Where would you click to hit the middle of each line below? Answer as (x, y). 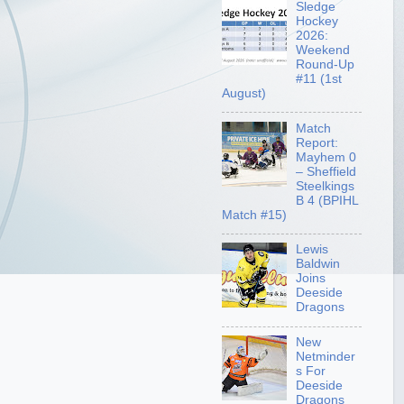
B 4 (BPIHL (327, 200)
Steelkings (326, 186)
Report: (317, 142)
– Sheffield (326, 171)
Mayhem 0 (326, 157)
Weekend (323, 50)
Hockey (317, 22)
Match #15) (254, 215)
